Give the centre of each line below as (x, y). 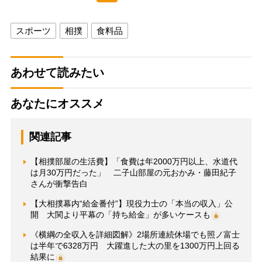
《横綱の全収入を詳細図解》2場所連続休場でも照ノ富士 (135, 234)
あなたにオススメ (57, 103)
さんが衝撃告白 (59, 183)
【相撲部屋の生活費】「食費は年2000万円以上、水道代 (134, 161)
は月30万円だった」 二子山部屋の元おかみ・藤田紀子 (133, 172)
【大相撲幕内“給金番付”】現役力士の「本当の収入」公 (131, 203)
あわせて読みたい (57, 72)
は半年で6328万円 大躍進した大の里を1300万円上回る (135, 245)
